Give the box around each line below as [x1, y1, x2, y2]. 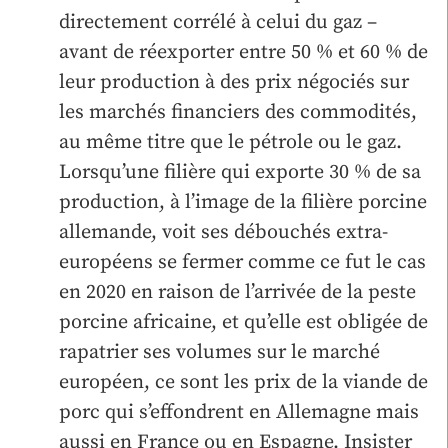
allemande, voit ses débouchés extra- [59, 219, 388, 245]
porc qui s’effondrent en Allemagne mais [59, 399, 419, 425]
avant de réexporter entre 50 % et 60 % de [59, 39, 428, 65]
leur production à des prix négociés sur [59, 69, 409, 95]
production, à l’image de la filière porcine [59, 189, 427, 215]
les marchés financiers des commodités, [59, 99, 417, 125]
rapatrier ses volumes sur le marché [59, 339, 380, 365]
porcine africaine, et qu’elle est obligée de [59, 309, 428, 335]
